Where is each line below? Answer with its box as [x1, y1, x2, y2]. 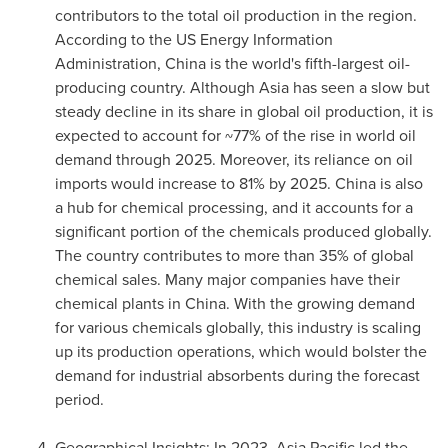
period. [55, 388, 104, 411]
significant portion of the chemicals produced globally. [55, 220, 432, 243]
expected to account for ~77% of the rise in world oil [55, 124, 416, 147]
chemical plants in [55, 292, 185, 315]
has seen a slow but [289, 76, 430, 99]
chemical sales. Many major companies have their [55, 268, 400, 291]
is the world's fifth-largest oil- [206, 52, 410, 75]
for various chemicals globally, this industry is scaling [55, 316, 421, 339]
